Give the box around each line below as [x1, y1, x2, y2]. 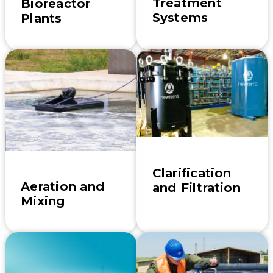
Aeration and [21, 179, 105, 194]
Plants [21, 11, 62, 26]
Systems [152, 10, 208, 26]
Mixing [21, 194, 65, 209]
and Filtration [152, 180, 241, 196]
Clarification [152, 166, 232, 181]
